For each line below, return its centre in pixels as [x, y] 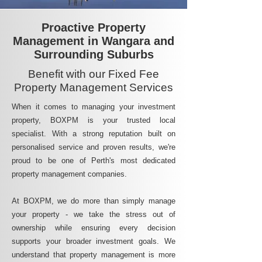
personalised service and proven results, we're [94, 147]
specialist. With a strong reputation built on [94, 134]
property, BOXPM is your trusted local [94, 120]
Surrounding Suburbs [94, 54]
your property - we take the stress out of [94, 214]
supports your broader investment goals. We [94, 241]
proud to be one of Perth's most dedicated [94, 161]
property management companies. [69, 174]
